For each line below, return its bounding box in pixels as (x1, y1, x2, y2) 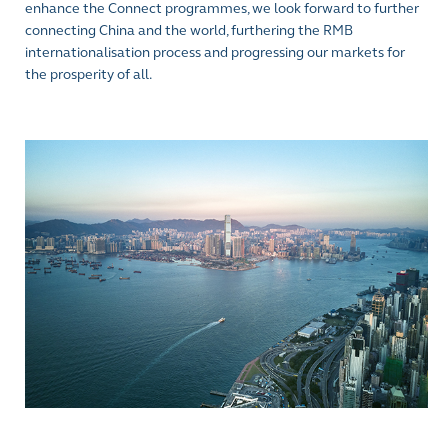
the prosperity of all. (25, 65, 152, 83)
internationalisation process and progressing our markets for (25, 43, 405, 61)
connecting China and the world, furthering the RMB (25, 21, 353, 39)
